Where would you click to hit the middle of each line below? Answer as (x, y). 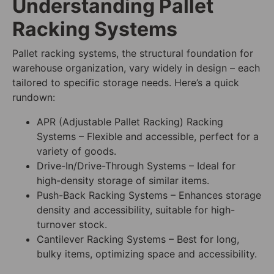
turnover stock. (72, 225)
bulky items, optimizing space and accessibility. (147, 254)
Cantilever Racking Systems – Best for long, (138, 239)
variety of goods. (76, 151)
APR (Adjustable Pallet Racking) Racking (130, 122)
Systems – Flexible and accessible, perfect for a (148, 137)
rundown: (34, 98)
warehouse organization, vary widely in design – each (136, 68)
